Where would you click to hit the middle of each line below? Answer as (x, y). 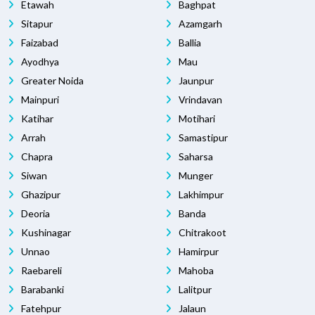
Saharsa (195, 157)
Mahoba (195, 271)
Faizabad (39, 43)
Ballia (189, 43)
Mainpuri (39, 100)
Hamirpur (198, 252)
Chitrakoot (201, 233)
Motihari (196, 119)
